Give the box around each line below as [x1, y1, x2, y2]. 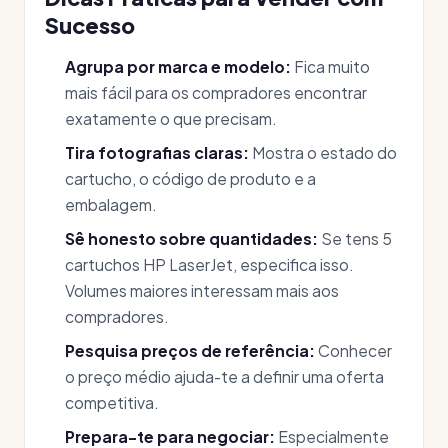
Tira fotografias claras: [65, 143, 249, 162]
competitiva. [65, 393, 159, 412]
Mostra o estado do [249, 143, 397, 162]
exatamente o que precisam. [65, 109, 277, 128]
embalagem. [65, 195, 157, 214]
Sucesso [45, 12, 135, 39]
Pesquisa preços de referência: [65, 341, 315, 360]
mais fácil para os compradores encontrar [65, 83, 367, 102]
